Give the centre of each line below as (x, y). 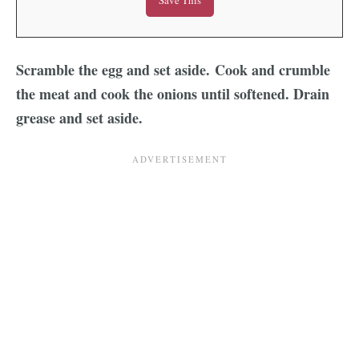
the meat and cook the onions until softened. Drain (173, 93)
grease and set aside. (82, 117)
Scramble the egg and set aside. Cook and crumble (173, 69)
